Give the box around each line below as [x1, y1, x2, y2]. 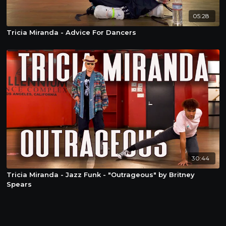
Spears [7, 180, 32, 188]
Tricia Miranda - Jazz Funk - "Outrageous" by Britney [7, 170, 195, 179]
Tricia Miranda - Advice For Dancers [7, 28, 137, 36]
